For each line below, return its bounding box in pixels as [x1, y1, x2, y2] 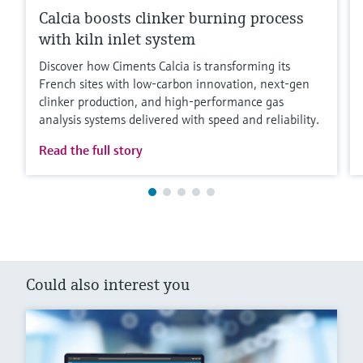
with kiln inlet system [39, 28, 195, 49]
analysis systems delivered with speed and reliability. [39, 110, 319, 127]
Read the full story [39, 141, 143, 158]
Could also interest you [26, 274, 190, 295]
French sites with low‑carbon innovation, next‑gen [39, 75, 310, 92]
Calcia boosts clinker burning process [39, 7, 304, 28]
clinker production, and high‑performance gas [39, 92, 284, 109]
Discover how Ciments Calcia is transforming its [39, 57, 290, 74]
